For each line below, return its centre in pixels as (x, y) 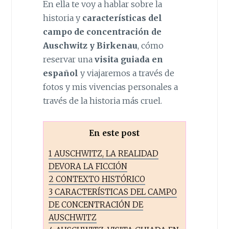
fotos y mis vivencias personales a (110, 87)
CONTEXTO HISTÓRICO (99, 179)
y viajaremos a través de (126, 73)
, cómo (150, 46)
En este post (114, 133)
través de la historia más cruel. (102, 101)
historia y (62, 18)
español (60, 73)
